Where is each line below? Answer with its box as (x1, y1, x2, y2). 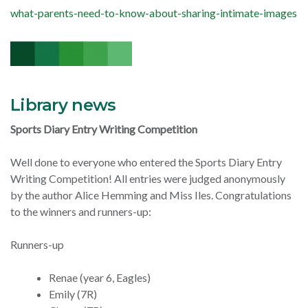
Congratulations (215, 188, 291, 202)
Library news (10, 95, 116, 115)
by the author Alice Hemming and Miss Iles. (10, 188, 215, 202)
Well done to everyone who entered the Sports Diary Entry (10, 155, 282, 169)
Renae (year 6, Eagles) (49, 271, 151, 285)
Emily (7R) (49, 287, 97, 301)
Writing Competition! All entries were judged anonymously (10, 172, 285, 186)
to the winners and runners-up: (10, 205, 151, 219)
